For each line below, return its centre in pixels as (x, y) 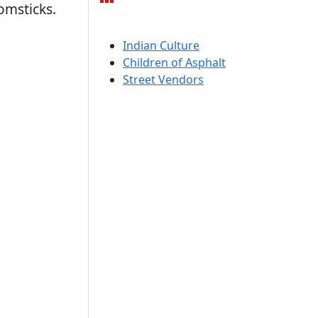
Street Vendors (163, 79)
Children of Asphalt (174, 62)
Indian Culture (161, 45)
